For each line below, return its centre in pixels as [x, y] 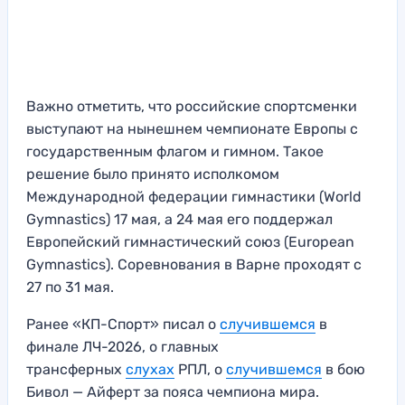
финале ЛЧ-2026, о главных [122, 347]
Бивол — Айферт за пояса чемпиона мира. [173, 392]
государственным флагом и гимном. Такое [175, 152]
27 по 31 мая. [70, 287]
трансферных [76, 370]
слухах [150, 370]
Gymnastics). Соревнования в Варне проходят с [194, 265]
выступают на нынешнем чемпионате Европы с [192, 129]
